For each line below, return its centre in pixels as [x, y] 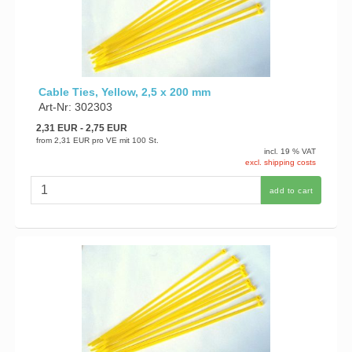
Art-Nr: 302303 [75, 106]
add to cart [291, 190]
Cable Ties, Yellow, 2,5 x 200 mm [124, 92]
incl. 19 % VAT [290, 151]
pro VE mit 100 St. [125, 140]
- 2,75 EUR [102, 128]
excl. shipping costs [281, 162]
